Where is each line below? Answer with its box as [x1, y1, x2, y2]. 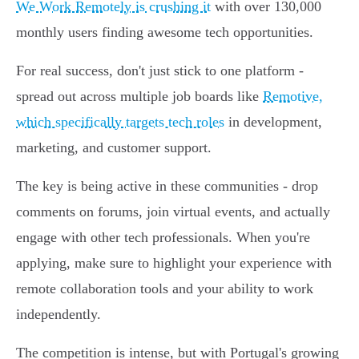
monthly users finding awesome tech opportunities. [16, 24, 313, 41]
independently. [16, 306, 101, 323]
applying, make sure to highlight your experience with [16, 255, 332, 272]
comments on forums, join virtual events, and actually [16, 204, 330, 220]
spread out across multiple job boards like [16, 88, 263, 105]
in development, [224, 114, 322, 131]
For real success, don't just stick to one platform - [16, 63, 304, 79]
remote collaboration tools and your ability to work [16, 280, 313, 297]
